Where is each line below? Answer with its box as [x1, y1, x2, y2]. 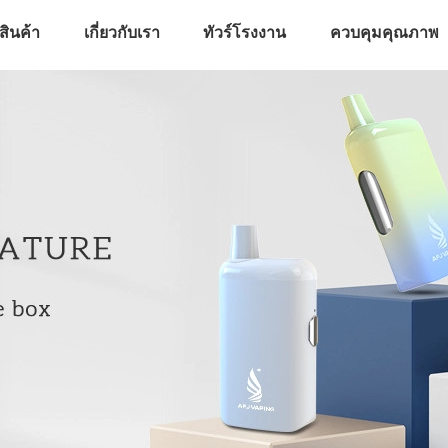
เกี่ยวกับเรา [83, 24, 160, 41]
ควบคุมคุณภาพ [330, 24, 440, 41]
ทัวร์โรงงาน [203, 24, 287, 41]
